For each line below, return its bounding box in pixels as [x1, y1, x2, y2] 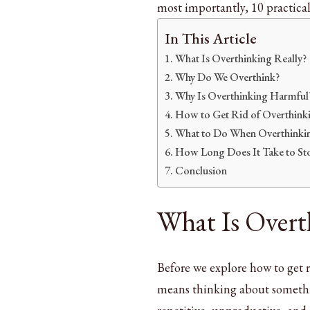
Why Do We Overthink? [175, 70, 280, 84]
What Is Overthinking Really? [175, 51, 307, 66]
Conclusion [175, 163, 228, 178]
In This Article [165, 28, 257, 48]
